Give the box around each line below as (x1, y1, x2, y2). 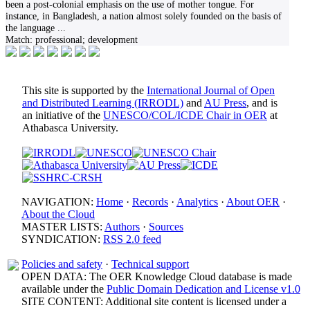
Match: (6, 34, 33, 45)
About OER (226, 196, 280, 208)
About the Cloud (21, 208, 95, 220)
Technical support (111, 258, 189, 270)
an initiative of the (22, 109, 103, 121)
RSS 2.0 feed (103, 233, 161, 245)
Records (132, 196, 168, 208)
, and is (246, 97, 277, 109)
